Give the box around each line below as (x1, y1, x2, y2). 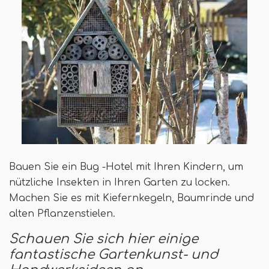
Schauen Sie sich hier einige (9, 231, 198, 246)
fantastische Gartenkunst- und (9, 247, 218, 262)
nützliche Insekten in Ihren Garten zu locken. (9, 177, 230, 188)
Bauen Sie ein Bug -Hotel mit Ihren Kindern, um (9, 161, 243, 172)
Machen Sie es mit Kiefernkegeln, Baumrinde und (9, 192, 254, 204)
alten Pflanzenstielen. (9, 208, 115, 219)
